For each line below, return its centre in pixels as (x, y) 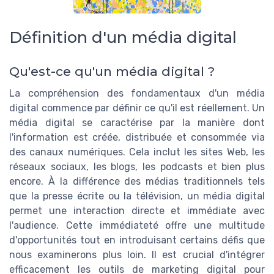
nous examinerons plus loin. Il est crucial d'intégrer (137, 255)
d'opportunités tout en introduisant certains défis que (137, 240)
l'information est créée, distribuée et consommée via (137, 138)
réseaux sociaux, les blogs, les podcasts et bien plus (137, 167)
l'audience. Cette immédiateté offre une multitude (137, 226)
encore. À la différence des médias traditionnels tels (137, 182)
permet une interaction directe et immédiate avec (137, 211)
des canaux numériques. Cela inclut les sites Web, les (137, 152)
